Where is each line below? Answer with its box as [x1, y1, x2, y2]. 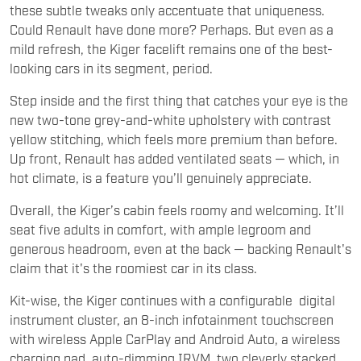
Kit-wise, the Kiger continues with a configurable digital [10, 291, 335, 308]
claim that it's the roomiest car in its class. [10, 259, 257, 276]
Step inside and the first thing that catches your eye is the [10, 91, 348, 108]
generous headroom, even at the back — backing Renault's [10, 239, 351, 256]
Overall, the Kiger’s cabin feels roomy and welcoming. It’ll [10, 201, 344, 218]
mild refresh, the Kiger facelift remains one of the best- [10, 39, 333, 56]
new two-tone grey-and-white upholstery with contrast [10, 110, 331, 127]
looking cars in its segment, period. [10, 59, 213, 76]
